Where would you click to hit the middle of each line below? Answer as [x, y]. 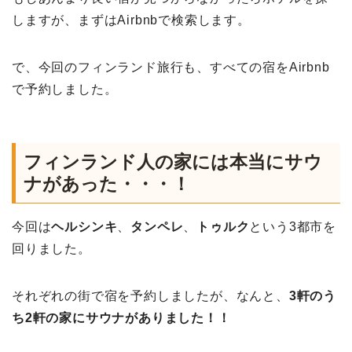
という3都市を [293, 227]
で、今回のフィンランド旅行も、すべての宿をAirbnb [171, 67]
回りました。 [51, 249]
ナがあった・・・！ [107, 184]
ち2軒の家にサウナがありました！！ [121, 318]
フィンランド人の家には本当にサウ [173, 162]
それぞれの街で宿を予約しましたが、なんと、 [150, 296]
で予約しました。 [65, 89]
